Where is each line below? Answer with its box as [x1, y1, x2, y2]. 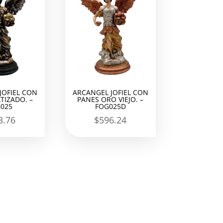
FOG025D [95, 102, 126, 111]
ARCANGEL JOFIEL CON [72, 88, 148, 98]
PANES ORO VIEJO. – [77, 95, 144, 105]
